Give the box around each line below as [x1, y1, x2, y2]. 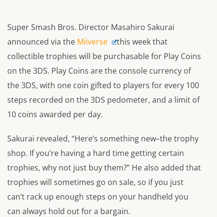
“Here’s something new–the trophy [72, 133, 199, 144]
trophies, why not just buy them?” [7, 162, 132, 173]
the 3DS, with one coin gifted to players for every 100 [7, 80, 199, 91]
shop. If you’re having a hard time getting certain [7, 148, 184, 159]
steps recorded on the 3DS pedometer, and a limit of [7, 94, 200, 106]
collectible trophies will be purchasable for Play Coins [7, 51, 201, 62]
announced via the [7, 36, 77, 47]
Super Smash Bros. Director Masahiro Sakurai [7, 22, 174, 33]
